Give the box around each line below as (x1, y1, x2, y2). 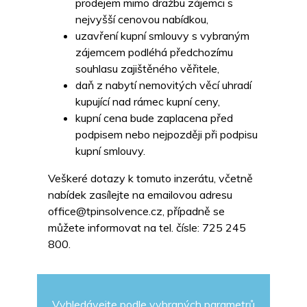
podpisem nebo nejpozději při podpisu (75, 127, 258, 142)
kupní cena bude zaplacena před (75, 111, 233, 125)
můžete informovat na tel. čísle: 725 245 (48, 221, 246, 235)
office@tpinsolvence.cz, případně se (48, 204, 225, 219)
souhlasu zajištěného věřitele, (75, 62, 219, 76)
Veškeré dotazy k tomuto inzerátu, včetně (48, 171, 253, 186)
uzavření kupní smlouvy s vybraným (75, 29, 249, 43)
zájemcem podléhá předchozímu (75, 45, 233, 60)
